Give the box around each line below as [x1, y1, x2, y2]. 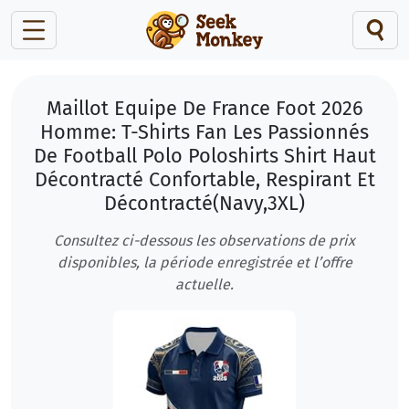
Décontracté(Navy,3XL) [104, 192, 305, 215]
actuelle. [175, 276, 234, 293]
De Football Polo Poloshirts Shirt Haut [33, 144, 376, 168]
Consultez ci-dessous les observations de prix [54, 232, 355, 249]
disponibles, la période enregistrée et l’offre [57, 254, 352, 271]
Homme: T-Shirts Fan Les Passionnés [40, 121, 369, 144]
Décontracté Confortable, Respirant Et [34, 168, 375, 192]
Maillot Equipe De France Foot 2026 [46, 97, 363, 121]
